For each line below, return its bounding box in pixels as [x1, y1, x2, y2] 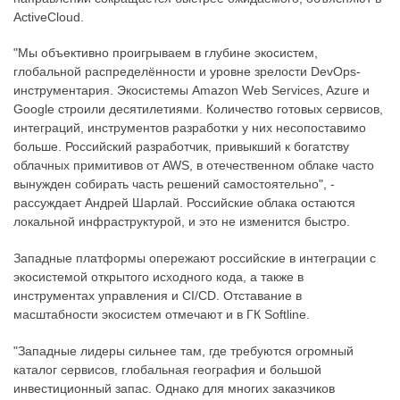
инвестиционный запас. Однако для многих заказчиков [13, 380, 335, 396]
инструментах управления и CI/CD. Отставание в [13, 288, 302, 303]
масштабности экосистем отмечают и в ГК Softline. [13, 307, 310, 321]
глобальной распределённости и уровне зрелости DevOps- [13, 64, 361, 79]
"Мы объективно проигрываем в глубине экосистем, [13, 46, 318, 61]
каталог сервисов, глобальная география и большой [13, 362, 321, 377]
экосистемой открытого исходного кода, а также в [13, 270, 304, 284]
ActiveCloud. [13, 9, 84, 24]
